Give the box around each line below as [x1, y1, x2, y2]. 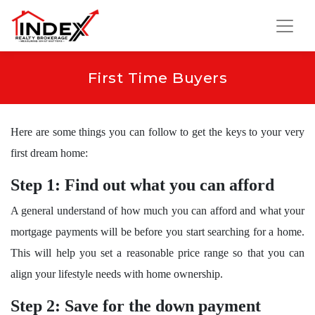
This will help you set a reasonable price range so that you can [11, 247, 304, 259]
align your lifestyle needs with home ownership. [11, 268, 223, 281]
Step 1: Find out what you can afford [11, 176, 274, 195]
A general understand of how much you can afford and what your [11, 205, 304, 217]
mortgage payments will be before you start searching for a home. [11, 226, 304, 238]
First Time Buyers [87, 69, 228, 87]
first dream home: [11, 147, 88, 160]
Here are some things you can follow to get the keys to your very [11, 126, 304, 139]
